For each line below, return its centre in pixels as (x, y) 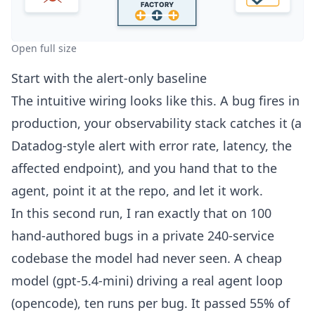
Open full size (44, 48)
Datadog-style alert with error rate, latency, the (152, 145)
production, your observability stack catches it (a (156, 123)
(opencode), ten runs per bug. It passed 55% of (150, 303)
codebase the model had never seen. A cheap (147, 258)
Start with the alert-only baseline (109, 78)
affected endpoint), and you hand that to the (144, 168)
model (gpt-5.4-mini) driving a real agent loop (147, 280)
